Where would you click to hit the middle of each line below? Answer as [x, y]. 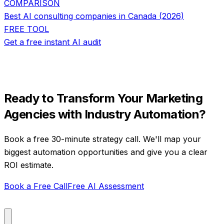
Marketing [174, 98]
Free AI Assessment [106, 186]
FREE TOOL [26, 29]
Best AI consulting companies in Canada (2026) [94, 16]
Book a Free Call [36, 186]
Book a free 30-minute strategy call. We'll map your [102, 139]
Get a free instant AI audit [52, 42]
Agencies [30, 114]
